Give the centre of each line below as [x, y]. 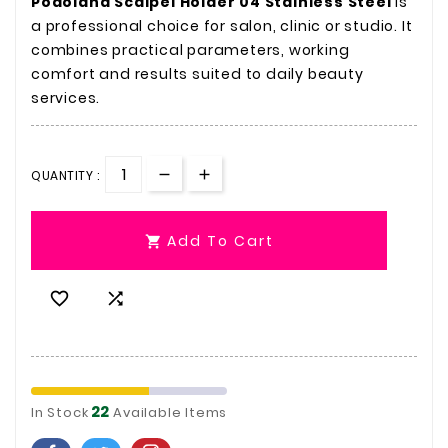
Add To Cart [220, 241]
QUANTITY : [65, 175]
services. [66, 97]
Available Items [168, 412]
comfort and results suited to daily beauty [197, 73]
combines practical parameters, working [190, 49]
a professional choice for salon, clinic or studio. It [222, 25]
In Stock [60, 412]
